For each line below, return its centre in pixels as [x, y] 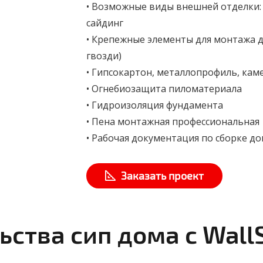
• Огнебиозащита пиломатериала [164, 89]
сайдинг [104, 23]
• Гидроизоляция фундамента [154, 105]
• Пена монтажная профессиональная [173, 122]
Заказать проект [163, 175]
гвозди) [104, 56]
